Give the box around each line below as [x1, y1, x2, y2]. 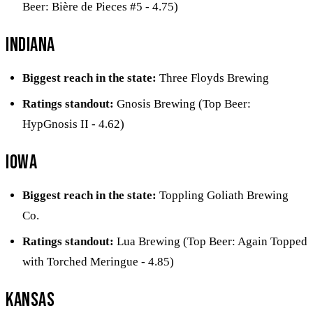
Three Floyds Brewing [156, 71, 269, 85]
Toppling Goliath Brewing [156, 188, 289, 202]
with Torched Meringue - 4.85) [22, 254, 174, 268]
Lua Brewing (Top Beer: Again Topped [114, 234, 307, 248]
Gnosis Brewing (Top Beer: [114, 96, 251, 110]
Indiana [6, 33, 55, 57]
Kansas [6, 288, 55, 312]
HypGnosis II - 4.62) [22, 117, 124, 131]
